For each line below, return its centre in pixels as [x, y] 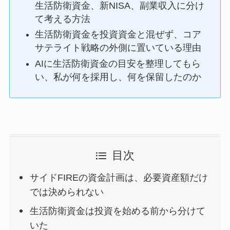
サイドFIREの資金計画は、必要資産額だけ [119, 178]
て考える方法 [63, 19]
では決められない [67, 192]
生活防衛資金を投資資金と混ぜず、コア [118, 35]
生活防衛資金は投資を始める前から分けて [118, 211]
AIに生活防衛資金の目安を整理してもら [118, 63]
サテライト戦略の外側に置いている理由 [118, 48]
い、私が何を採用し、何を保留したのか [118, 77]
